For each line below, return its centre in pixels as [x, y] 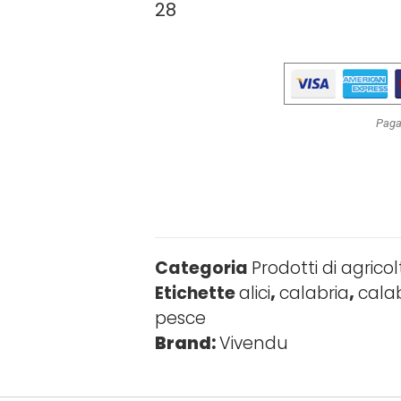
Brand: [186, 343]
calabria [315, 293]
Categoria [202, 268]
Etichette [196, 293]
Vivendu [254, 343]
